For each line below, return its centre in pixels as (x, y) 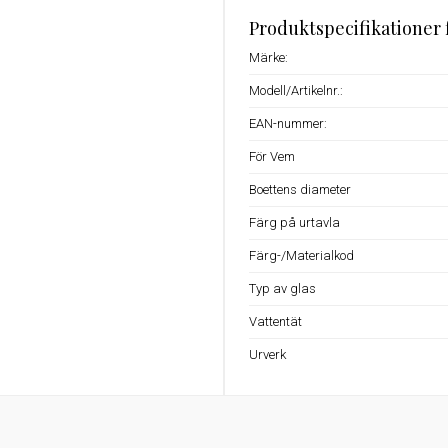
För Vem (272, 156)
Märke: (268, 57)
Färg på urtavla (294, 222)
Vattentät (275, 321)
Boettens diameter (300, 189)
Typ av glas (282, 288)
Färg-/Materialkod (301, 255)
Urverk (267, 354)
